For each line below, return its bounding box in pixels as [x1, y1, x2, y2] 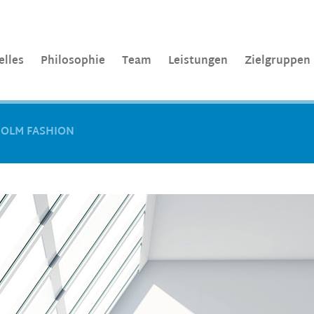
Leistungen [168, 52, 228, 71]
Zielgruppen [245, 52, 310, 71]
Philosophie [41, 52, 105, 71]
